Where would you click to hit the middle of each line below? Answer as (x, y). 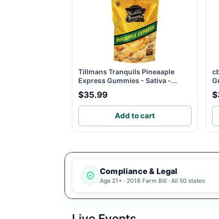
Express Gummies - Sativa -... (128, 80)
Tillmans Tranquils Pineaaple (126, 72)
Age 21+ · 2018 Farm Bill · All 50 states (152, 181)
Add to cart (135, 116)
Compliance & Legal (139, 171)
